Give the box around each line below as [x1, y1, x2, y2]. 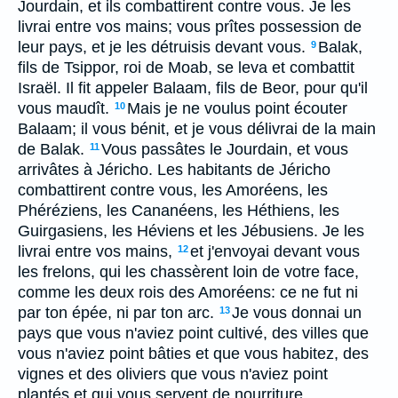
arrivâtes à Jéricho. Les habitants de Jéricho [18, 161, 330, 179]
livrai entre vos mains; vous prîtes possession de [18, 18, 362, 36]
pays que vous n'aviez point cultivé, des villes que [18, 324, 369, 342]
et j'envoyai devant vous [190, 243, 360, 260]
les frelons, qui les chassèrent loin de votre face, [18, 263, 359, 281]
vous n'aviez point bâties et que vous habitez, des [18, 345, 369, 362]
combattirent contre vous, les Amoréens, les [18, 181, 328, 199]
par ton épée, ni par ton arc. [18, 304, 214, 322]
